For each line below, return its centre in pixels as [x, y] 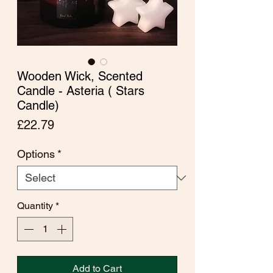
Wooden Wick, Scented [80, 76]
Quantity [35, 206]
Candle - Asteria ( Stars [81, 91]
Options [36, 154]
